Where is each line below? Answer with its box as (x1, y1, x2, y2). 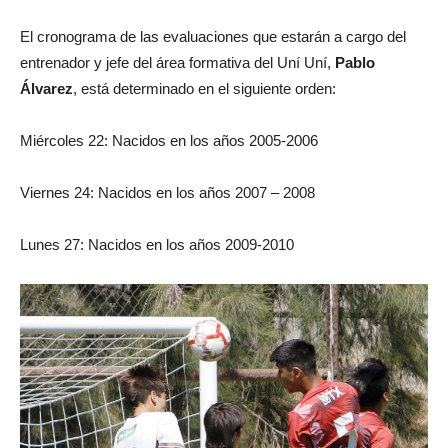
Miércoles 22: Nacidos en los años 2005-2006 (20, 132, 318, 150)
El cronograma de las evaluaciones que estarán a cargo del (20, 28, 406, 46)
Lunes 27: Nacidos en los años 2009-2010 (20, 236, 294, 254)
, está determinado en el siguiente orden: (73, 80, 336, 98)
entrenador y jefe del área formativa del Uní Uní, (20, 54, 335, 72)
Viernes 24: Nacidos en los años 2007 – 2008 (20, 184, 315, 202)
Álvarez (20, 80, 73, 98)
